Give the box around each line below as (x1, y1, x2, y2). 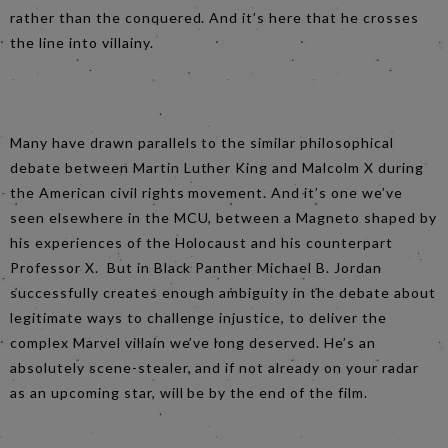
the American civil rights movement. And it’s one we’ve (10, 183, 403, 201)
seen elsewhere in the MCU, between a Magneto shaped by (10, 208, 437, 226)
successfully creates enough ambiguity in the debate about (10, 283, 436, 301)
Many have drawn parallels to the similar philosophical (10, 133, 394, 151)
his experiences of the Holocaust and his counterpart (10, 233, 393, 251)
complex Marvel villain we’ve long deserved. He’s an (10, 333, 376, 351)
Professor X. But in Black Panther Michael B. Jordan (10, 258, 382, 276)
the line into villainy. (10, 33, 154, 51)
